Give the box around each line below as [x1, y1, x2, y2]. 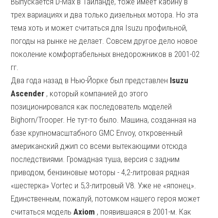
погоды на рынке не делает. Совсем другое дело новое [11, 36, 198, 46]
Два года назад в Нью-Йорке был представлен [11, 75, 170, 85]
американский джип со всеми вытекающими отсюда [11, 141, 187, 151]
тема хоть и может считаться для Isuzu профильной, [11, 23, 188, 33]
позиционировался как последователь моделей [11, 102, 172, 111]
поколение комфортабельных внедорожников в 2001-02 [11, 49, 200, 59]
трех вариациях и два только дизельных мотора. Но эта [11, 10, 199, 19]
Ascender [11, 89, 45, 98]
